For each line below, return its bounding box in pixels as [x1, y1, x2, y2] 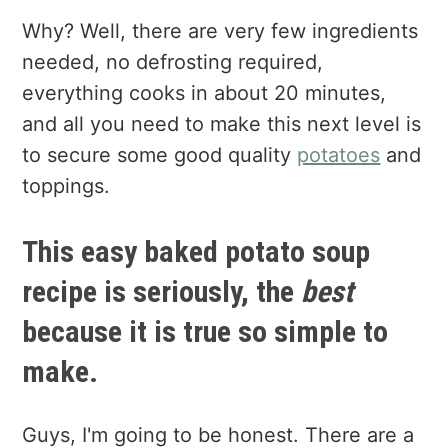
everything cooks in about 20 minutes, [22, 81, 387, 106]
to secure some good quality [22, 143, 298, 168]
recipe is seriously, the [22, 274, 302, 310]
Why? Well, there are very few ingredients [22, 19, 419, 44]
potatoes [297, 143, 381, 168]
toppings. [22, 174, 111, 199]
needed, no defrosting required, [22, 50, 324, 75]
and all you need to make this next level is [22, 112, 422, 137]
